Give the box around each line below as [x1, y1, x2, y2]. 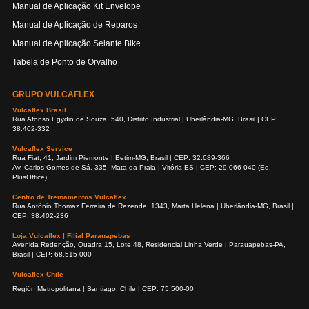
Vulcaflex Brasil [12, 106, 66, 114]
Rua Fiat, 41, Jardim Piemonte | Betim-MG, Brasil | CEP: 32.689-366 [12, 154, 230, 162]
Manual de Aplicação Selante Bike [12, 39, 141, 49]
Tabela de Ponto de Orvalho [12, 57, 117, 68]
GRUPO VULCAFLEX [12, 90, 94, 100]
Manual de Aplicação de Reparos [12, 20, 137, 30]
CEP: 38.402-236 [12, 212, 68, 220]
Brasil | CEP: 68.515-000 [12, 250, 92, 259]
